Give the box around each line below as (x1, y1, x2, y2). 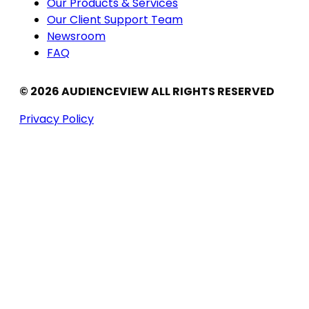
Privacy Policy (19, 111, 94, 128)
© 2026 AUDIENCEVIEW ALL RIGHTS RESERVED (19, 83, 275, 100)
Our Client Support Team (47, 12, 183, 28)
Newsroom (47, 28, 106, 45)
